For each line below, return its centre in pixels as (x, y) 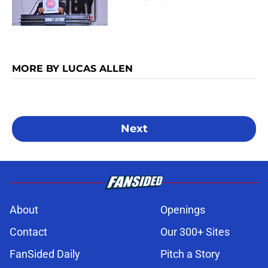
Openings (183, 210)
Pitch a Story (190, 254)
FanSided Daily (45, 254)
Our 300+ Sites (195, 232)
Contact (28, 232)
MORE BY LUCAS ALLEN (72, 69)
